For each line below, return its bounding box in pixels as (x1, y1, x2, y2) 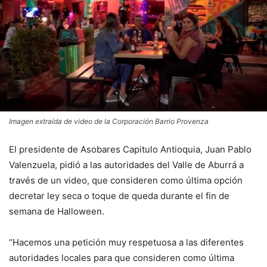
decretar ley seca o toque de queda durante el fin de (9, 190, 229, 202)
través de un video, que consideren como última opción (9, 175, 243, 187)
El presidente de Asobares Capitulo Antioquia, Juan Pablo (9, 144, 252, 156)
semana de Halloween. (9, 206, 104, 218)
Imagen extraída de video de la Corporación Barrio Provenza (9, 117, 209, 126)
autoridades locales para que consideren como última (9, 252, 234, 264)
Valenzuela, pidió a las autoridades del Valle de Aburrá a (9, 159, 244, 171)
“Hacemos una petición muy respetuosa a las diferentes (9, 237, 244, 249)
